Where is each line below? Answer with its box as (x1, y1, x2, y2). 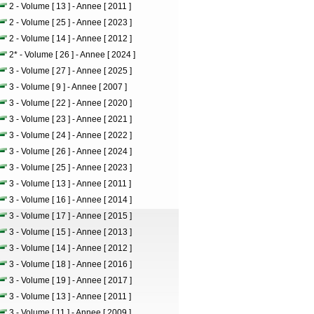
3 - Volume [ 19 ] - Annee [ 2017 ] (9, 275, 132, 285)
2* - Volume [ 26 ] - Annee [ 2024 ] (9, 50, 135, 60)
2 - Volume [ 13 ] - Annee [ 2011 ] (9, 1, 131, 11)
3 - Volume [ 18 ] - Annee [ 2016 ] (9, 259, 132, 269)
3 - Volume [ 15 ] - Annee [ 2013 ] (9, 227, 132, 237)
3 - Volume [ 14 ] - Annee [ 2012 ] (9, 243, 132, 253)
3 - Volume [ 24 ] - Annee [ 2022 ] (9, 130, 132, 140)
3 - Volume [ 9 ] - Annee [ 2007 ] (9, 82, 127, 92)
